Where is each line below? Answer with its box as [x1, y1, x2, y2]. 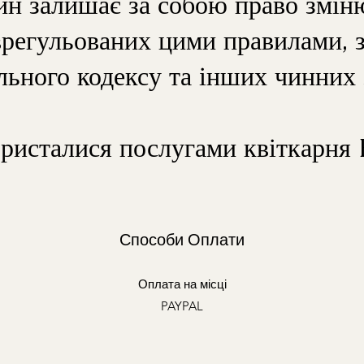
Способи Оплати [119, 230, 245, 249]
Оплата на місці [137, 276, 227, 292]
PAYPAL [161, 298, 203, 314]
